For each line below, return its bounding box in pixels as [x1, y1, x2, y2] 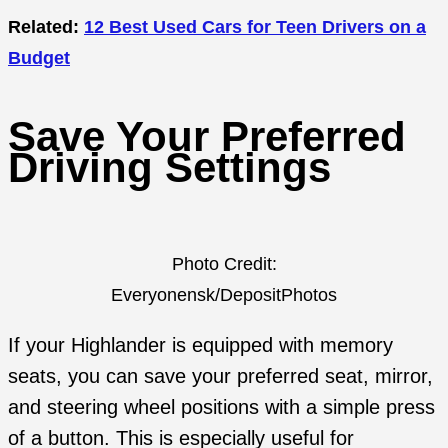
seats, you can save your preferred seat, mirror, [8, 365, 433, 388]
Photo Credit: [171, 253, 277, 275]
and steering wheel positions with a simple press [8, 396, 435, 419]
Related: [8, 15, 84, 37]
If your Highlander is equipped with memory [8, 334, 393, 357]
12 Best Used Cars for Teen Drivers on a [84, 15, 426, 37]
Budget [8, 46, 70, 68]
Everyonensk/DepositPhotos [111, 284, 337, 306]
